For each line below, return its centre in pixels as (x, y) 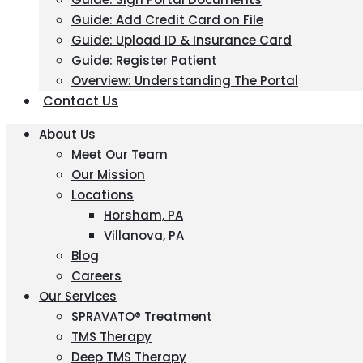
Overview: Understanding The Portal (185, 81)
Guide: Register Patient (144, 60)
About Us (67, 134)
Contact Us (81, 101)
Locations (102, 195)
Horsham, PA (143, 215)
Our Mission (108, 175)
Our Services (78, 296)
